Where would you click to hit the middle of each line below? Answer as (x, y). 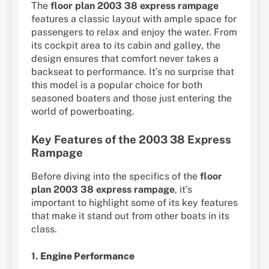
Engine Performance (87, 256)
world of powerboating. (83, 111)
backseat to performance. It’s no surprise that (133, 71)
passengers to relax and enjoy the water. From (134, 32)
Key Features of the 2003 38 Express (131, 139)
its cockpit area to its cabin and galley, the (126, 45)
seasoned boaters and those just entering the (131, 98)
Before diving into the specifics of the (116, 177)
